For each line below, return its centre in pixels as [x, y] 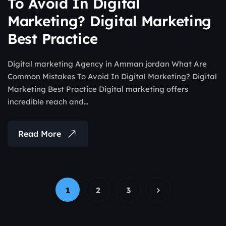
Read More [40, 134]
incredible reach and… [48, 102]
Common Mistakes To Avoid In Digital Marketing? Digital [112, 77]
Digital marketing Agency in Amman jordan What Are [107, 64]
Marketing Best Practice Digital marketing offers [98, 89]
